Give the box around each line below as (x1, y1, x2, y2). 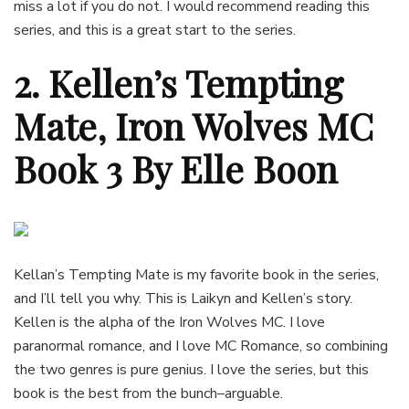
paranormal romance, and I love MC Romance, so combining (14, 336, 388, 357)
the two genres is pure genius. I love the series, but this (14, 360, 369, 381)
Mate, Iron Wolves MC (14, 101, 373, 151)
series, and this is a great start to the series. (14, 20, 296, 41)
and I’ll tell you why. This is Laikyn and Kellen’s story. (14, 288, 352, 309)
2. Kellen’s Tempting (14, 58, 343, 108)
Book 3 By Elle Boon (14, 144, 338, 194)
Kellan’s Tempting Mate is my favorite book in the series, (14, 265, 379, 286)
